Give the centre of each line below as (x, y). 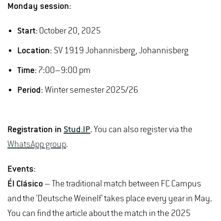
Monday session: (42, 7)
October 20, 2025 (69, 31)
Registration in (36, 130)
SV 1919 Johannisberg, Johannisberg (121, 51)
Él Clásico (25, 184)
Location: (36, 51)
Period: (31, 91)
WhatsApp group (37, 145)
